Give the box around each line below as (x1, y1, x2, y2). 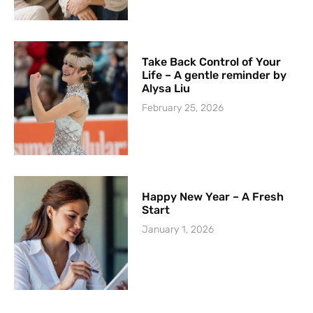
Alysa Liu (142, 81, 191, 95)
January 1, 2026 (142, 224, 214, 236)
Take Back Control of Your (142, 54, 282, 68)
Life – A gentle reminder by (142, 68, 287, 82)
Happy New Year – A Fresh (142, 190, 284, 204)
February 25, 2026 (142, 101, 224, 114)
